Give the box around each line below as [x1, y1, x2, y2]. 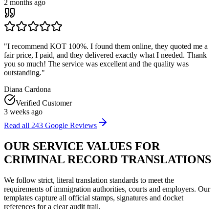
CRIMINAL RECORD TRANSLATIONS [4, 153, 211, 166]
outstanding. [4, 68, 42, 77]
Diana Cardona [4, 85, 51, 94]
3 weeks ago [4, 108, 43, 116]
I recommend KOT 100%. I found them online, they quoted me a [7, 42, 208, 51]
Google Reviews [45, 121, 97, 130]
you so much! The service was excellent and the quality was [4, 60, 189, 68]
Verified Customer [16, 99, 72, 108]
